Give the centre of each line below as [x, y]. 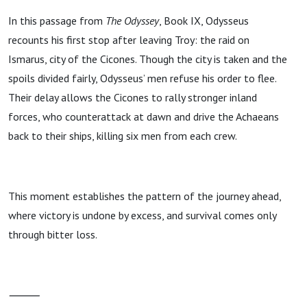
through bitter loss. [53, 234]
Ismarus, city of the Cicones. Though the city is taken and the [148, 59]
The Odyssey [132, 21]
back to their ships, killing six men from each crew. [123, 136]
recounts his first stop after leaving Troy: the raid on [129, 40]
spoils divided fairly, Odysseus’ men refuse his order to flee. [142, 78]
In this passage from [57, 21]
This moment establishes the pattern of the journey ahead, [145, 196]
